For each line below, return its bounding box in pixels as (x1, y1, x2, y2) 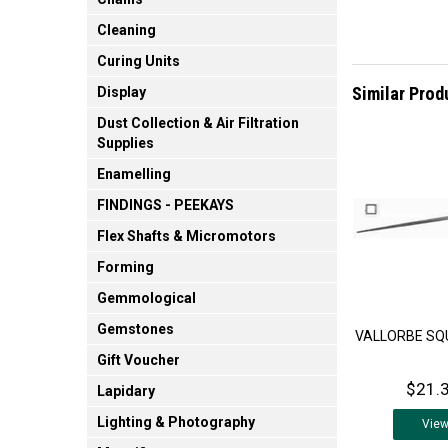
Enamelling (97, 166, 171, 183)
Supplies (97, 135, 154, 152)
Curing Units (97, 53, 180, 70)
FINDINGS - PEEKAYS (97, 197, 234, 214)
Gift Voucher (97, 352, 180, 369)
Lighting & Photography (97, 414, 255, 431)
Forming (97, 259, 154, 276)
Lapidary (97, 383, 155, 400)
